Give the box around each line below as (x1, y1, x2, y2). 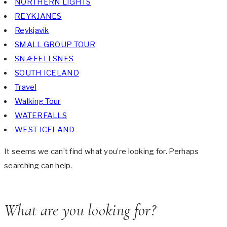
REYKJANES (15, 12, 62, 21)
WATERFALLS (15, 111, 67, 121)
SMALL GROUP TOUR (15, 40, 95, 50)
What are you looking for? (4, 200, 156, 220)
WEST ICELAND (15, 125, 75, 135)
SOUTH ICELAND (15, 68, 79, 78)
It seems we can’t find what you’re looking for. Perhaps (4, 147, 199, 157)
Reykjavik (15, 26, 49, 35)
